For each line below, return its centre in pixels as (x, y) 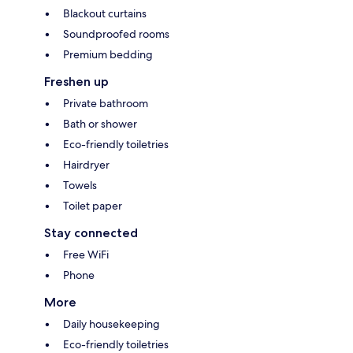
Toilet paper (93, 206)
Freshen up (76, 82)
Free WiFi (86, 255)
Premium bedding (108, 55)
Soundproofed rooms (116, 34)
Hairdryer (86, 165)
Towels (80, 186)
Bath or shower (100, 124)
